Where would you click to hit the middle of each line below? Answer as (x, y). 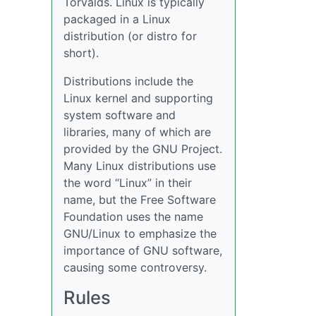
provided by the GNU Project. (143, 149)
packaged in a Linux (117, 19)
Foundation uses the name (133, 217)
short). (81, 53)
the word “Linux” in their (128, 183)
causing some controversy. (135, 267)
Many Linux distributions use (140, 166)
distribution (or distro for (130, 36)
